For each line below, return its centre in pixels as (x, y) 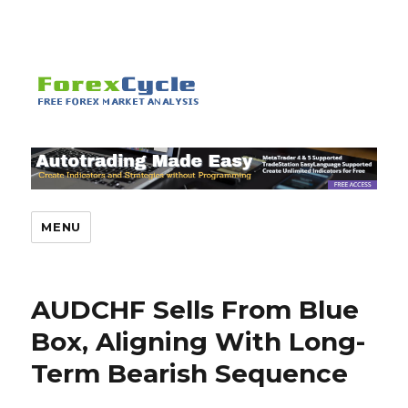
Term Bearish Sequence (190, 374)
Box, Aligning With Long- (199, 342)
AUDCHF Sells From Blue (195, 310)
